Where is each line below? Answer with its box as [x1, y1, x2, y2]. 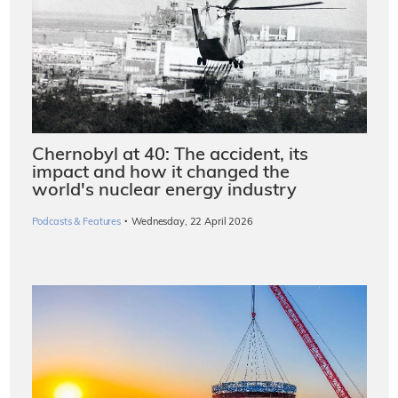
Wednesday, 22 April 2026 [131, 217, 253, 227]
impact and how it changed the [31, 163, 290, 182]
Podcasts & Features [31, 217, 122, 227]
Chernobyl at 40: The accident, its [31, 146, 308, 164]
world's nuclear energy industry [31, 181, 297, 200]
